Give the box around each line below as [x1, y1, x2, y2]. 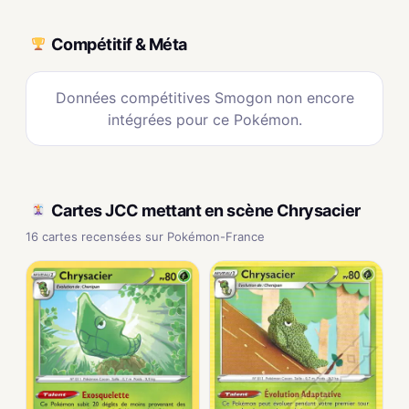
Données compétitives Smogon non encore [55, 89, 354, 107]
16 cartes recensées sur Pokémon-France [26, 229, 265, 244]
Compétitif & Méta [51, 34, 187, 54]
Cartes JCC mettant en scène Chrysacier [51, 200, 361, 220]
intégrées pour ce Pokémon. [107, 110, 302, 129]
